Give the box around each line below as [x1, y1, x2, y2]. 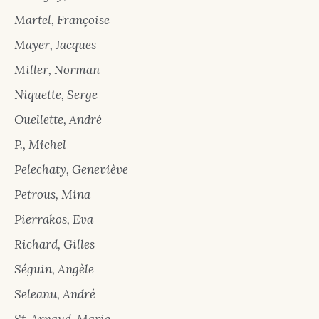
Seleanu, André [14, 286, 95, 303]
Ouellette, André [14, 112, 102, 128]
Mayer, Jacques [14, 37, 96, 53]
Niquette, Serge [14, 87, 98, 103]
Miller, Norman [14, 62, 100, 78]
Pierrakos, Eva [14, 211, 93, 228]
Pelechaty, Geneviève [14, 162, 128, 178]
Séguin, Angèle [14, 261, 94, 278]
